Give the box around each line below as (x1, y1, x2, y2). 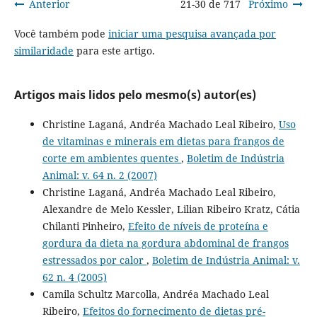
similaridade (13, 43, 74, 57)
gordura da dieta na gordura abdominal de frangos (42, 236, 289, 250)
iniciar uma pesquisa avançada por (108, 26, 276, 40)
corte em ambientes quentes (42, 151, 181, 165)
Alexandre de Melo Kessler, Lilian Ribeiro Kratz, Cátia (42, 202, 300, 216)
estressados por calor (42, 253, 146, 267)
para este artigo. (73, 43, 155, 57)
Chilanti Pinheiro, (42, 219, 128, 233)
